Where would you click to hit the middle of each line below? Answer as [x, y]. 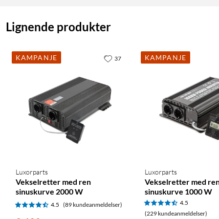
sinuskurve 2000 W [49, 192]
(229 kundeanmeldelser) [176, 214]
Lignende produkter [58, 27]
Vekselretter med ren [53, 182]
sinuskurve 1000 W [178, 192]
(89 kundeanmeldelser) [93, 205]
